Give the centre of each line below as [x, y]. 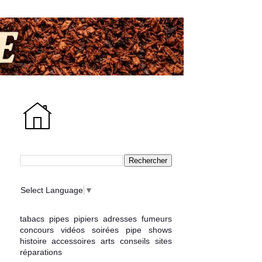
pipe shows [149, 230]
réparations [41, 252]
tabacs [32, 218]
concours [37, 230]
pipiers [86, 218]
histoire [33, 241]
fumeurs [156, 218]
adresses [120, 218]
